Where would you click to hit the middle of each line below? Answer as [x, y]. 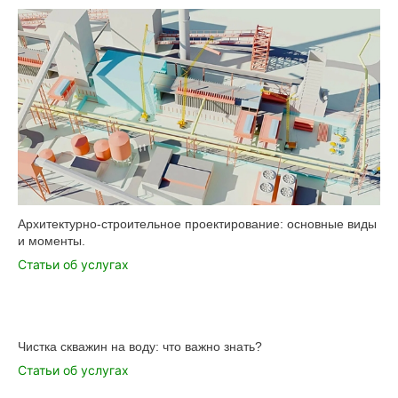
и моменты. [52, 240]
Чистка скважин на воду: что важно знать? [140, 346]
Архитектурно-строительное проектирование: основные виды [197, 223]
